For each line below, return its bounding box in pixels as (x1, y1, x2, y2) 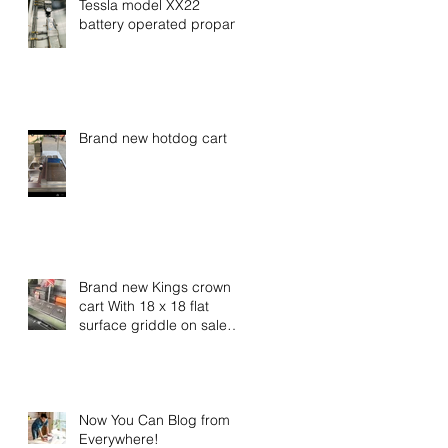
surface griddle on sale (79, 315, 227, 334)
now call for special (79, 334, 202, 353)
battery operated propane (79, 14, 246, 33)
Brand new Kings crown (79, 277, 231, 296)
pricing (79, 353, 124, 372)
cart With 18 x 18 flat (79, 296, 209, 315)
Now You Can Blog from (79, 410, 230, 429)
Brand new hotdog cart (79, 128, 227, 147)
